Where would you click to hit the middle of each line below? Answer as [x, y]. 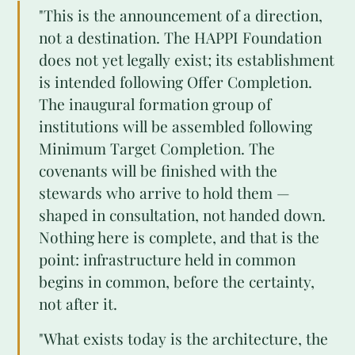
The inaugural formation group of [155, 104]
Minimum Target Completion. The [157, 148]
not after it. [78, 303]
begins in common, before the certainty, [177, 281]
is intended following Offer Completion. [176, 82]
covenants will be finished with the [158, 170]
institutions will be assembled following [176, 126]
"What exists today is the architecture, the [183, 338]
